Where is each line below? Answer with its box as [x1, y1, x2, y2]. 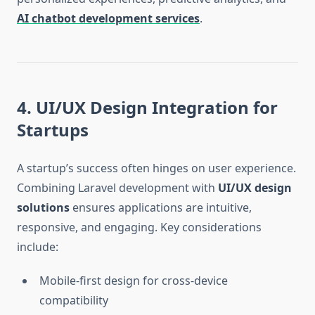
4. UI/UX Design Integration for [17, 96, 278, 120]
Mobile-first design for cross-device [39, 273, 228, 289]
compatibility [39, 292, 108, 309]
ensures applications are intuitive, [70, 200, 252, 216]
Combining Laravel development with [17, 180, 218, 196]
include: [17, 239, 58, 255]
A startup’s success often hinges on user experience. [17, 160, 296, 176]
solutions [17, 200, 70, 216]
